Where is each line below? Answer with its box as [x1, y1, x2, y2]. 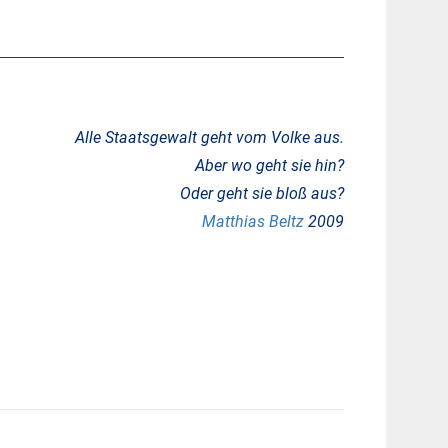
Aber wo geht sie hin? [194, 156, 344, 176]
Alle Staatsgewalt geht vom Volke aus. [74, 128, 344, 148]
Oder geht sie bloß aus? [179, 184, 344, 204]
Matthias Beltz [201, 212, 304, 232]
